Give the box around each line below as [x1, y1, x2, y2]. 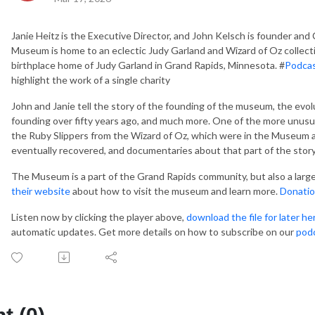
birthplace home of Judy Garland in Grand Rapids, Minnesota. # [11, 58, 285, 71]
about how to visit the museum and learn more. [70, 184, 280, 197]
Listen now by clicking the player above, [11, 210, 186, 223]
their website [11, 184, 70, 197]
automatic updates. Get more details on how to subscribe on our [11, 225, 296, 238]
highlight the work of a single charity [11, 73, 170, 86]
